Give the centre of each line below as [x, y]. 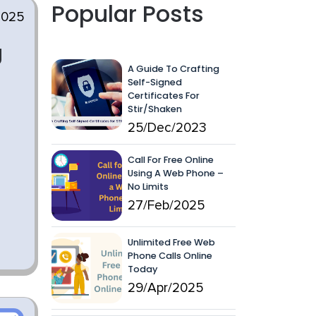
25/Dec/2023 [167, 128]
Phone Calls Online [170, 256]
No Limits [148, 187]
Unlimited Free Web [171, 242]
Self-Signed [155, 82]
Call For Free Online [171, 160]
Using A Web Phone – [176, 173]
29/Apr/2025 [165, 288]
